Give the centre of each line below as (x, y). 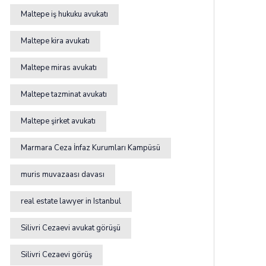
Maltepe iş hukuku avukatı (64, 14)
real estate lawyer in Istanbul (71, 201)
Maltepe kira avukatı (55, 41)
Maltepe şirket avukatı (58, 121)
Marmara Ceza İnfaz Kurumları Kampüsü (91, 148)
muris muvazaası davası (63, 174)
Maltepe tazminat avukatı (64, 94)
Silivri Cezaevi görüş (56, 254)
